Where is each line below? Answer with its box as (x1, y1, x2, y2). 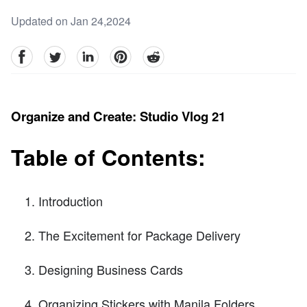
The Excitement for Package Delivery (38, 225, 241, 244)
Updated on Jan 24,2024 (11, 13, 131, 29)
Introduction (38, 191, 103, 210)
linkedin (76, 45, 114, 62)
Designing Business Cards (38, 260, 183, 278)
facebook (10, 45, 55, 62)
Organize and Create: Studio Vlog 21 (11, 107, 225, 126)
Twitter (43, 45, 75, 62)
